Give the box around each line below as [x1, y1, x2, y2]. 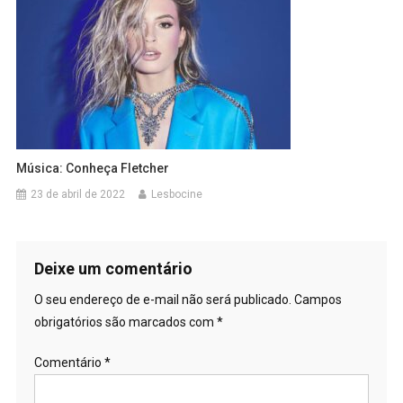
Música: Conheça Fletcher [16, 160, 170, 175]
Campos [293, 291, 342, 307]
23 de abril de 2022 [31, 187, 126, 201]
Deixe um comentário [33, 258, 193, 278]
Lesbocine [151, 187, 203, 201]
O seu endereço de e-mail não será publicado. [33, 291, 291, 307]
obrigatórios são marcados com [33, 314, 217, 329]
